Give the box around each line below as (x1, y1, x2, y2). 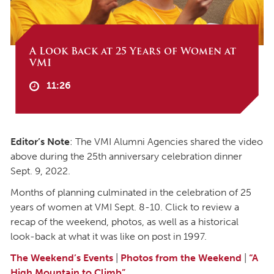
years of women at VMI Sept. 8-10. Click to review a (10, 201, 239, 213)
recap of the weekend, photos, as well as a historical (10, 215, 239, 228)
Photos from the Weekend (120, 252, 242, 264)
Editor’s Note (10, 135, 70, 147)
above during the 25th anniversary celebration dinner (10, 150, 242, 162)
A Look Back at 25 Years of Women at (29, 43, 236, 59)
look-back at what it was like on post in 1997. (10, 230, 207, 242)
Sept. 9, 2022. (10, 165, 70, 177)
